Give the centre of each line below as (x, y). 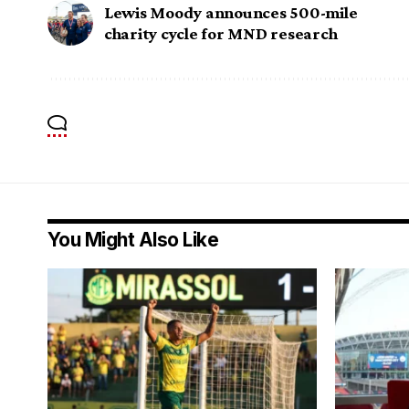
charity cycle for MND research (221, 33)
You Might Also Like (133, 239)
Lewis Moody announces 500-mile (231, 12)
